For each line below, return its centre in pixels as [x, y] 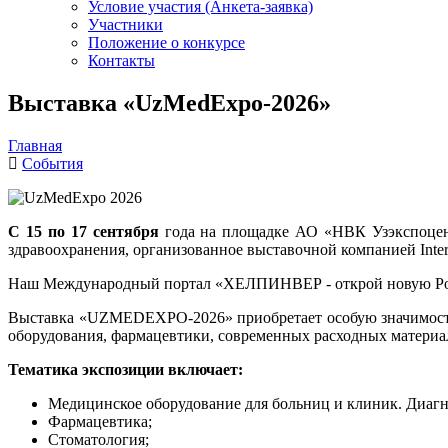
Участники [125, 24]
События [52, 163]
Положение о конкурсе [166, 42]
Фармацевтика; [100, 421]
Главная [35, 145]
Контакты [121, 60]
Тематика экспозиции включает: [125, 369]
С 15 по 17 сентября [83, 231]
